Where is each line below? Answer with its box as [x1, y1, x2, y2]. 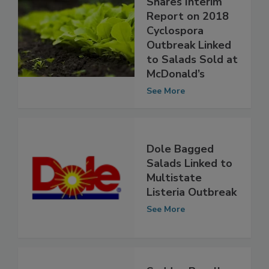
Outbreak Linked [147, 63, 231, 78]
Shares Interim [147, 20, 222, 35]
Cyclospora [147, 49, 204, 64]
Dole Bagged [147, 166, 214, 181]
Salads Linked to [147, 181, 232, 196]
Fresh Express [147, 5, 218, 20]
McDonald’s [147, 92, 205, 107]
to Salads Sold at [147, 77, 238, 92]
